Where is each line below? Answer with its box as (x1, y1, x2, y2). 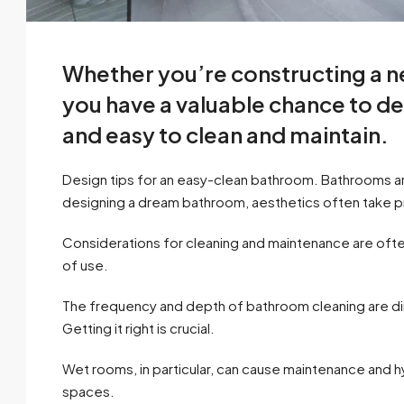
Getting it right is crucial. (62, 319, 215, 337)
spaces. (62, 382, 115, 400)
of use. (62, 256, 108, 274)
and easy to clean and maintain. (62, 121, 389, 149)
